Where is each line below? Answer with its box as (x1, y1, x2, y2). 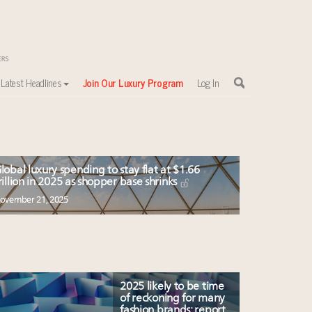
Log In (196, 74, 219, 91)
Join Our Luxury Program (82, 74, 183, 91)
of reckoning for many (120, 293, 225, 305)
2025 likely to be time (120, 281, 224, 293)
